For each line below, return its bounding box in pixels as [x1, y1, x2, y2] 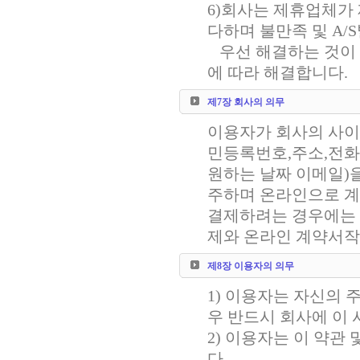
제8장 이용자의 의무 [207, 260, 294, 272]
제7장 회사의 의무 [207, 96, 284, 108]
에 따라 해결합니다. [207, 64, 348, 81]
